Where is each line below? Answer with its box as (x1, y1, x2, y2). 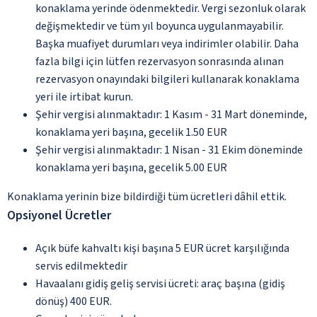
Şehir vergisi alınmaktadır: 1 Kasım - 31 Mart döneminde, (35, 106, 307, 122)
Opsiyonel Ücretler (7, 206, 111, 224)
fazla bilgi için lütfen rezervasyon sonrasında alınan (35, 53, 284, 69)
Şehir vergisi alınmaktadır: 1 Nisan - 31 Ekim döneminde (35, 142, 303, 158)
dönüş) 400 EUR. (35, 293, 112, 309)
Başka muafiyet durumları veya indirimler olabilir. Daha (35, 35, 299, 52)
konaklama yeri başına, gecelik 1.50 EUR (35, 124, 227, 140)
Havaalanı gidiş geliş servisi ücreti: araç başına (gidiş (35, 275, 285, 292)
